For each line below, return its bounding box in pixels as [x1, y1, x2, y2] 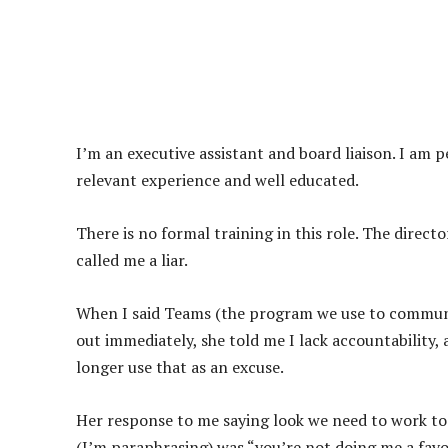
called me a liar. [76, 249, 188, 272]
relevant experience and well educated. [76, 169, 359, 192]
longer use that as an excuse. [76, 356, 284, 379]
